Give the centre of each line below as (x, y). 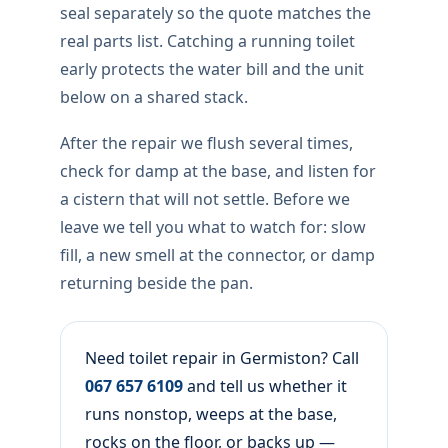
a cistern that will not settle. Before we (205, 199)
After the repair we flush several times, (206, 143)
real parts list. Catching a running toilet (207, 41)
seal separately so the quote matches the (215, 13)
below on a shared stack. (154, 97)
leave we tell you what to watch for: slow (213, 227)
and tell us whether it (265, 386)
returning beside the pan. (156, 283)
